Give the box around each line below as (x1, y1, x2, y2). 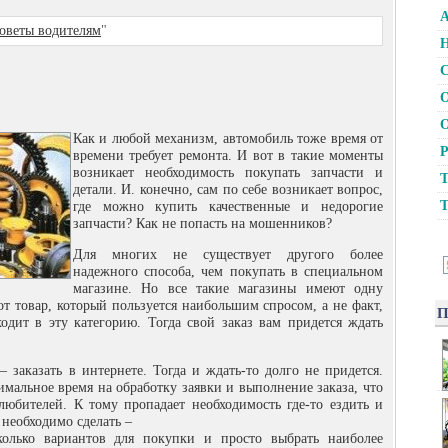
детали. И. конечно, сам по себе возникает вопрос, (73, 182, 383, 197)
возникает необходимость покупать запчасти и (73, 165, 383, 180)
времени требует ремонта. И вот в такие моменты (73, 148, 383, 163)
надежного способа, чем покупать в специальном (73, 264, 383, 279)
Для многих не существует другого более (73, 247, 383, 262)
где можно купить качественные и (73, 199, 321, 214)
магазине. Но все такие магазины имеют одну (73, 281, 383, 296)
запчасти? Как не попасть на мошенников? (73, 216, 332, 231)
